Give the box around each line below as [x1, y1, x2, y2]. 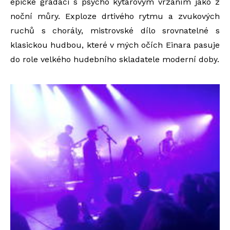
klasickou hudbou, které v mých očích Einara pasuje [10, 40, 220, 50]
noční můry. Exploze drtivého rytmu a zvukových [10, 11, 220, 21]
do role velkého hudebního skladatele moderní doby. [10, 54, 219, 64]
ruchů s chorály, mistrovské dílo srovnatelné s [10, 26, 220, 35]
